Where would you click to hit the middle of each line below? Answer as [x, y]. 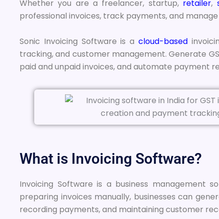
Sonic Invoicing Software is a [79, 41]
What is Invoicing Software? [111, 159]
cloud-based [163, 41]
